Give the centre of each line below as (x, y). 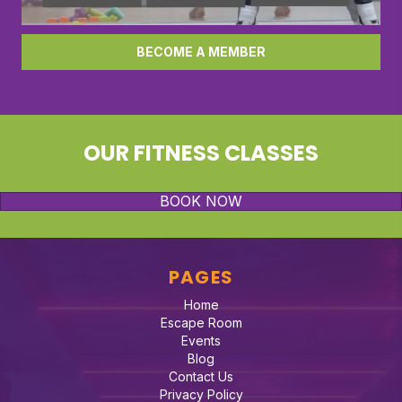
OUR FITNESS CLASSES (201, 153)
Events (201, 341)
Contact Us (201, 377)
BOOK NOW (201, 201)
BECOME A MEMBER (201, 52)
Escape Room (201, 323)
